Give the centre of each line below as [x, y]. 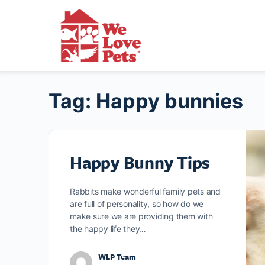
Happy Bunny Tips [140, 162]
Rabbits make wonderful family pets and [145, 191]
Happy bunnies [169, 101]
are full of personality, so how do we [137, 203]
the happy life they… [108, 228]
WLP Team [117, 256]
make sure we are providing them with [141, 216]
